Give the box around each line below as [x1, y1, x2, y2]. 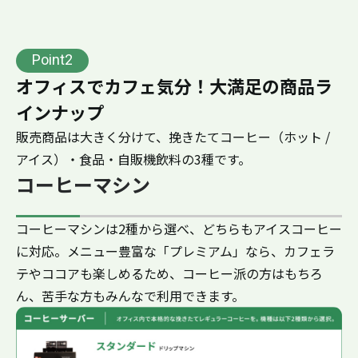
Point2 [32, 50, 73, 72]
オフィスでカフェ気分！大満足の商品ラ [16, 73, 332, 99]
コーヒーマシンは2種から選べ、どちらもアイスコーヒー [16, 219, 342, 239]
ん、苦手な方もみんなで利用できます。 [16, 286, 245, 306]
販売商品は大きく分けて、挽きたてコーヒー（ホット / [16, 127, 330, 147]
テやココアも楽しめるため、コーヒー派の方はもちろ [16, 264, 323, 284]
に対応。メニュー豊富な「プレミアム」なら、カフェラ [16, 241, 335, 261]
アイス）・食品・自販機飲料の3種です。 [16, 149, 251, 169]
